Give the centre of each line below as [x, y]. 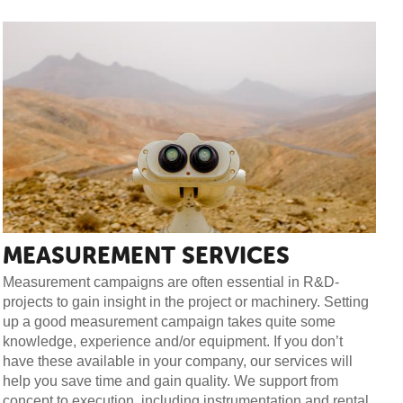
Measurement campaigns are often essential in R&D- [171, 282]
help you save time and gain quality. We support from [171, 381]
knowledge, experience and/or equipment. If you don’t [173, 341]
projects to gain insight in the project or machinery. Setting [186, 301]
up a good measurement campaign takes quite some [170, 321]
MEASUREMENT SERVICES [147, 255]
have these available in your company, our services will [178, 361]
